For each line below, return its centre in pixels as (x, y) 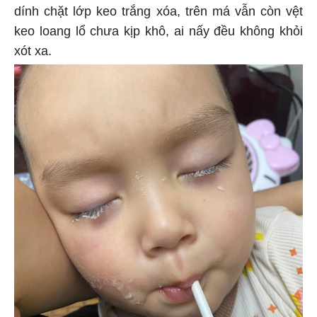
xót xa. (35, 49)
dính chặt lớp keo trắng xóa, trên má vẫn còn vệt (158, 10)
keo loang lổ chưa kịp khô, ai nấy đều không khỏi (158, 29)
